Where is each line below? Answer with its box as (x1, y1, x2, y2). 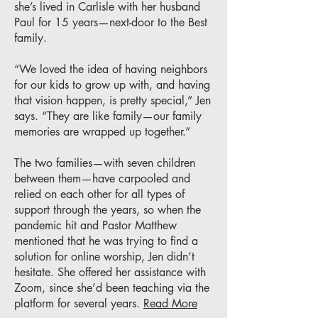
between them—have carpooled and (14, 171, 190, 186)
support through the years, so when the (14, 202, 201, 217)
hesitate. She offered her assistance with (14, 265, 206, 280)
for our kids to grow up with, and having (14, 77, 210, 92)
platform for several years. (14, 296, 143, 311)
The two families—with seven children (14, 155, 195, 170)
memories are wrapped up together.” (14, 124, 190, 139)
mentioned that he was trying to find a (14, 234, 198, 248)
